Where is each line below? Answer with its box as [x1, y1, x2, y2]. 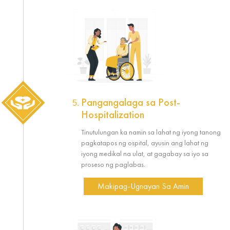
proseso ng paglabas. [81, 160, 145, 169]
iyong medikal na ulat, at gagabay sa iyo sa [81, 149, 208, 159]
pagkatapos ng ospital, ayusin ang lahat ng [81, 138, 208, 148]
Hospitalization [81, 110, 144, 121]
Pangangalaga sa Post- [81, 98, 180, 109]
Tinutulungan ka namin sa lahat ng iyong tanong [81, 127, 221, 137]
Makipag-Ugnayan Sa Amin [98, 181, 189, 192]
